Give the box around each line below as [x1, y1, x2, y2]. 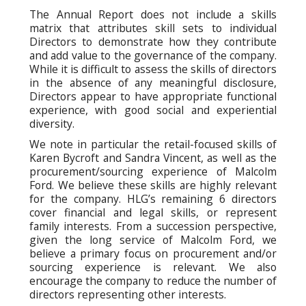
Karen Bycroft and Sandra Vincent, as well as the [29, 150, 277, 166]
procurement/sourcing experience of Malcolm [29, 164, 277, 180]
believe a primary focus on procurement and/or [29, 246, 277, 262]
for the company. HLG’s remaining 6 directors [29, 191, 277, 207]
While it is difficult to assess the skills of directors [29, 61, 277, 76]
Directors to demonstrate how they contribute [29, 33, 277, 49]
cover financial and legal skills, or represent [29, 205, 277, 221]
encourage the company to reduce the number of [29, 273, 277, 289]
